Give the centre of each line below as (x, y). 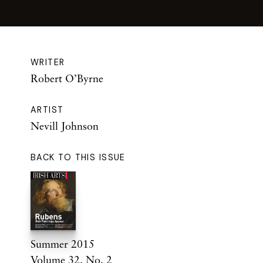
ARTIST (47, 110)
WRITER (48, 63)
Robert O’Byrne (67, 78)
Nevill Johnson (65, 126)
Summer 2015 (63, 244)
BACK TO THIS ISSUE (78, 158)
